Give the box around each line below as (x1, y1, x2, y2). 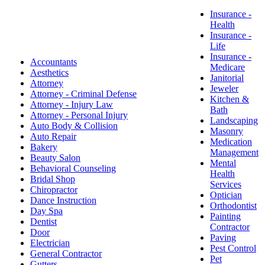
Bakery (30, 142, 57, 153)
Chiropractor (30, 185, 77, 195)
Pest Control (210, 243, 256, 254)
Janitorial (210, 73, 244, 83)
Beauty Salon (30, 153, 80, 163)
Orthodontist (210, 201, 257, 211)
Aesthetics (30, 67, 69, 78)
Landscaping (210, 115, 258, 126)
